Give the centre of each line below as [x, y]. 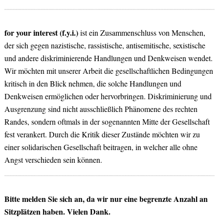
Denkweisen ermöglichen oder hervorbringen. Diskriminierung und [108, 96]
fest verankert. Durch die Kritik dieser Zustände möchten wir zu [102, 134]
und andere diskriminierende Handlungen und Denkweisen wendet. [108, 58]
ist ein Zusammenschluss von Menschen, [142, 32]
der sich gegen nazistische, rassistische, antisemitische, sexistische [105, 45]
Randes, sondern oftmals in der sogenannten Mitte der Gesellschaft [107, 121]
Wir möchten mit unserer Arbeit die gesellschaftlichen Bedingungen [109, 70]
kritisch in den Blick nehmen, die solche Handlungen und [93, 83]
